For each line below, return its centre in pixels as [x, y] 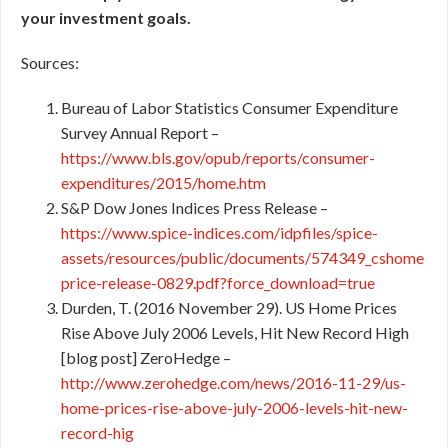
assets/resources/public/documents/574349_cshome [242, 257]
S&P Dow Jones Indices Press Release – [194, 207]
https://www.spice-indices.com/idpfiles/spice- [219, 232]
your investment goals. [106, 17]
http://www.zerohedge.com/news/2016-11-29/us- [233, 382]
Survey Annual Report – [140, 132]
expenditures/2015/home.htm [163, 182]
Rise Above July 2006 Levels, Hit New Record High [235, 332]
